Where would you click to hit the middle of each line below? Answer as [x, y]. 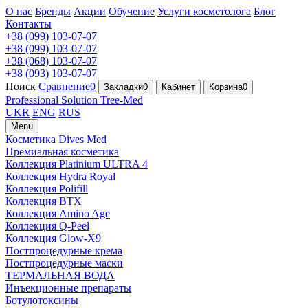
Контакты [29, 24]
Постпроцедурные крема [64, 251]
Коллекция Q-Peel [47, 226]
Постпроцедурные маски [64, 263]
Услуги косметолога [204, 11]
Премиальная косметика [62, 152]
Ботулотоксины [42, 300]
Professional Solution [52, 100]
